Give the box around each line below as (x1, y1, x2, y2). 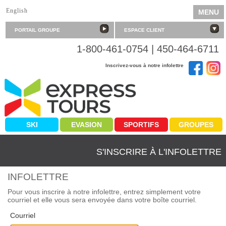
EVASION (71, 120, 102, 129)
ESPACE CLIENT (124, 27, 164, 33)
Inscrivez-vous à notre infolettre (105, 63, 184, 69)
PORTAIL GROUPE (14, 27, 60, 33)
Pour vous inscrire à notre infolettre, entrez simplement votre (8, 188, 201, 196)
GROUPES (178, 120, 213, 129)
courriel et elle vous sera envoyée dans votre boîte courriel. (8, 196, 197, 204)
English (6, 7, 28, 14)
